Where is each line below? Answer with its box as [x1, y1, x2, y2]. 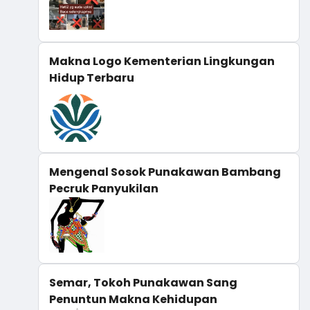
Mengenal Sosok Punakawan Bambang [49, 163, 281, 180]
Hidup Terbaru [49, 69, 134, 86]
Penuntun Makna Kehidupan [49, 291, 217, 307]
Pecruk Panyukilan [49, 180, 158, 197]
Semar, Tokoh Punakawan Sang [49, 274, 237, 291]
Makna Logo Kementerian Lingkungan [49, 53, 275, 69]
